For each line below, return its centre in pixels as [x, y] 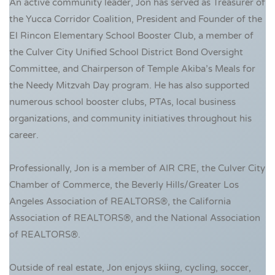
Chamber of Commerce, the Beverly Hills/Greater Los [124, 185]
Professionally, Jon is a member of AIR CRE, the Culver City [137, 168]
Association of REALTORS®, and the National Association [135, 218]
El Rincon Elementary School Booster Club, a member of [131, 36]
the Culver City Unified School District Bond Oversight [126, 52]
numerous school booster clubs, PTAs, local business [122, 102]
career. [24, 135]
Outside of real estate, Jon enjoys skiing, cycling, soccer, [130, 268]
